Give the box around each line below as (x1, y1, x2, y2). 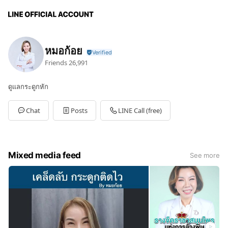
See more (189, 151, 220, 159)
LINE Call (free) (118, 105, 162, 115)
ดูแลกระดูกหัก (8, 82, 48, 91)
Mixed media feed (8, 150, 81, 160)
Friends (45, 58, 67, 67)
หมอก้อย (45, 43, 82, 58)
